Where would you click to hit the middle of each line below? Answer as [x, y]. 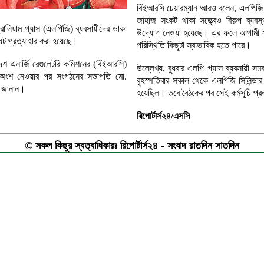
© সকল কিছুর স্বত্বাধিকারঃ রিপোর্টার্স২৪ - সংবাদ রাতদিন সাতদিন [132, 146]
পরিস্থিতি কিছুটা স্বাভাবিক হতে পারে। [194, 45]
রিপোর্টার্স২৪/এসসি [163, 116]
